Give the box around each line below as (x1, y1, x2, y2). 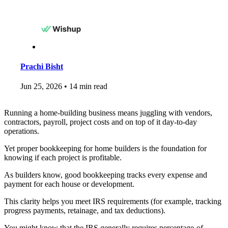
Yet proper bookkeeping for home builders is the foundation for (4, 144, 207, 153)
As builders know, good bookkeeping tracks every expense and (4, 170, 207, 180)
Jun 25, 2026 (20, 82, 62, 91)
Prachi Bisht (20, 62, 63, 71)
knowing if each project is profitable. (4, 153, 122, 162)
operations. (4, 127, 39, 136)
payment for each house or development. (4, 180, 134, 189)
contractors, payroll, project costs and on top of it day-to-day (4, 118, 197, 127)
